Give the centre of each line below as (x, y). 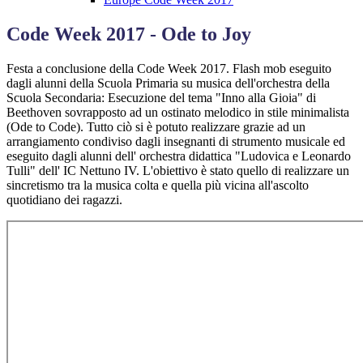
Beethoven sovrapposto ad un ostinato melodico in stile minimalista (178, 113)
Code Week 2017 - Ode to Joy (129, 34)
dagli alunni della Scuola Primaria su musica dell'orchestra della (168, 83)
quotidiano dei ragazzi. (64, 200)
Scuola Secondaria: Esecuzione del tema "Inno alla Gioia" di (161, 98)
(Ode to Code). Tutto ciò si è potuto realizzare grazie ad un (156, 127)
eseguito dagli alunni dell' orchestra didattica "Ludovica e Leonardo (179, 156)
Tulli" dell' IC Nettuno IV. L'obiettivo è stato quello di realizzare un (178, 171)
